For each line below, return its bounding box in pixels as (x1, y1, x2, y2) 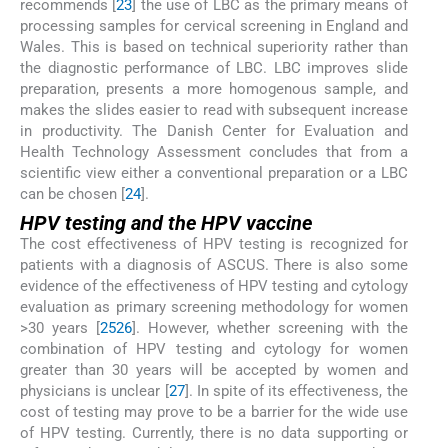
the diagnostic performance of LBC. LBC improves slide (20, 58, 408, 77)
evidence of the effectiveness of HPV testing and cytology (20, 277, 408, 296)
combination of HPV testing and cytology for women (20, 340, 408, 359)
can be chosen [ (20, 184, 125, 203)
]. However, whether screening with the (131, 319, 408, 338)
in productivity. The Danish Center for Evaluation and (20, 121, 408, 140)
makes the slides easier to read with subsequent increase (20, 100, 408, 119)
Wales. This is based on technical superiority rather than (20, 37, 408, 56)
